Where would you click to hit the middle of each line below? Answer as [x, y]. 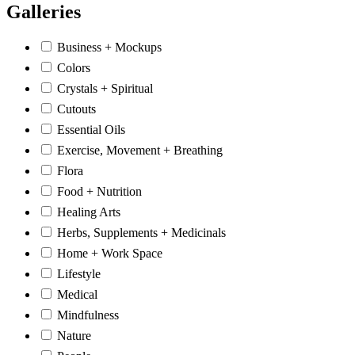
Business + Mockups [109, 47]
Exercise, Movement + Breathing [140, 150]
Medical [77, 294]
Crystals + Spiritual [105, 88]
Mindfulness [88, 315]
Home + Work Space [110, 253]
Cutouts [76, 109]
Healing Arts [89, 212]
